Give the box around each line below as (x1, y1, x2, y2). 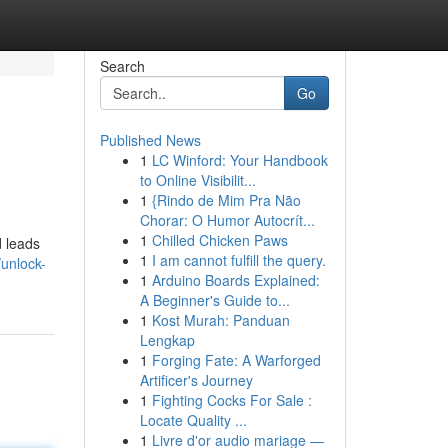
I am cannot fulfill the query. (151, 250, 326, 270)
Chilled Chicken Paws (151, 230, 288, 250)
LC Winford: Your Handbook (151, 150, 328, 170)
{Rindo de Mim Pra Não (151, 190, 301, 210)
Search (99, 56, 145, 76)
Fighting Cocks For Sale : (151, 390, 312, 410)
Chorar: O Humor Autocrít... (139, 210, 315, 230)
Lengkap (139, 330, 195, 350)
